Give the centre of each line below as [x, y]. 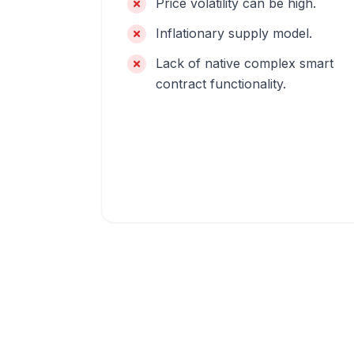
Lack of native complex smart [245, 63]
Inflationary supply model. [234, 33]
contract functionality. [221, 84]
